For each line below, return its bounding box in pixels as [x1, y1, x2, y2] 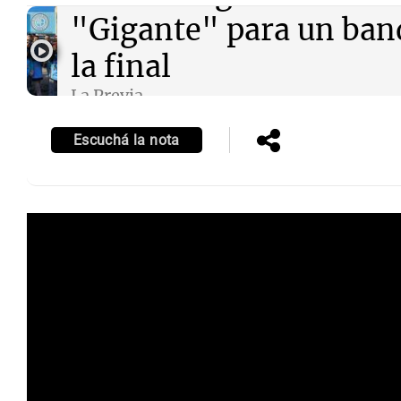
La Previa [70, 85, 143, 107]
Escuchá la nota [73, 131, 180, 149]
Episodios [70, 106, 148, 127]
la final [70, 48, 171, 86]
